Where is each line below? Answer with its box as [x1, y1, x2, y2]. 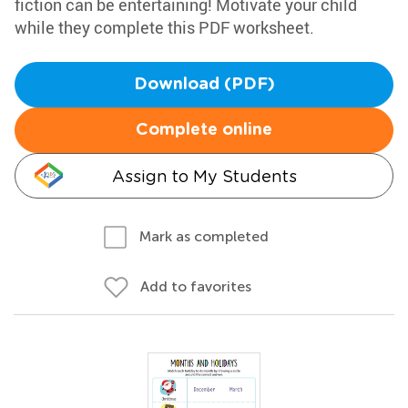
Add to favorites [140, 278, 251, 295]
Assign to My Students [111, 167, 297, 186]
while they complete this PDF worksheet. [15, 16, 314, 38]
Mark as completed [139, 228, 269, 245]
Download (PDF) [133, 76, 275, 93]
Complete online [136, 122, 272, 138]
